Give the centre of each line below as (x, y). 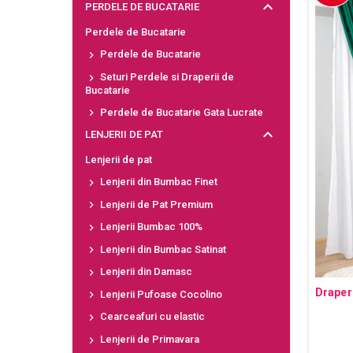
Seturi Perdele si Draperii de (165, 76)
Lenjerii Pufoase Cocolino (160, 294)
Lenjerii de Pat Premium (155, 204)
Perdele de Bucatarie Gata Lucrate (180, 112)
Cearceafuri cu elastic (151, 317)
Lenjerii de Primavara (148, 339)
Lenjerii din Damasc (145, 272)
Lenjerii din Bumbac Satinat (162, 249)
